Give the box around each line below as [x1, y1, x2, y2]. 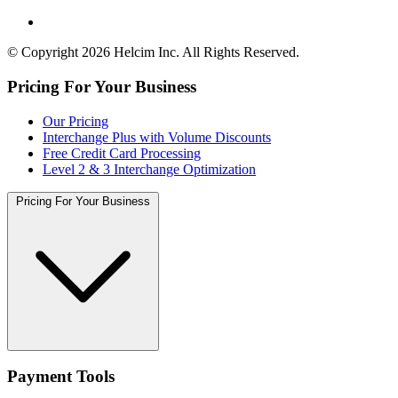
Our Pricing [43, 113, 108, 129]
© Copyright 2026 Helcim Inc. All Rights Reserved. [7, 44, 299, 60]
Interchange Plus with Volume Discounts [43, 129, 271, 145]
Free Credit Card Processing [43, 145, 201, 161]
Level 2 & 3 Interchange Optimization [43, 161, 256, 177]
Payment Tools [7, 367, 115, 386]
